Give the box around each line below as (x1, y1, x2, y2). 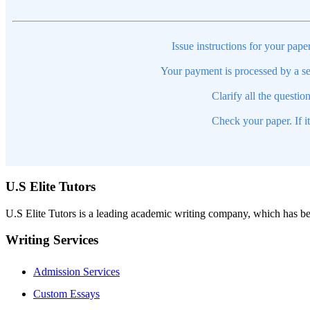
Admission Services (33, 266, 120, 278)
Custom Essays (33, 288, 100, 300)
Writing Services (6, 232, 98, 248)
